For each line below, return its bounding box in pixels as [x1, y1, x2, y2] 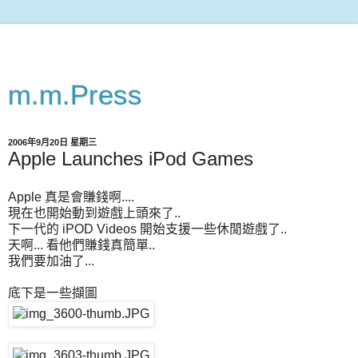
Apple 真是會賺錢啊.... [8, 189, 134, 204]
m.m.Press [8, 80, 142, 110]
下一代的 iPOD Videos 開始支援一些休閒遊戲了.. [8, 221, 287, 236]
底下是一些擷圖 [8, 285, 97, 300]
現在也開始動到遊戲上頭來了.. [8, 205, 181, 220]
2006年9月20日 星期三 [8, 137, 97, 147]
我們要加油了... [8, 253, 94, 268]
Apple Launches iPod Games [8, 148, 253, 169]
